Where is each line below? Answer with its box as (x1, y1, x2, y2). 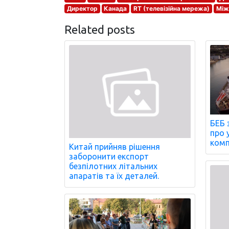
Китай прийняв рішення (69, 142, 160, 152)
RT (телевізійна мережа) (133, 5, 210, 12)
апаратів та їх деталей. (69, 171, 159, 181)
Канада (104, 5, 127, 12)
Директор (66, 5, 98, 12)
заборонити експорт (69, 152, 149, 162)
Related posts (64, 23, 135, 36)
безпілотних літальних (69, 162, 157, 171)
